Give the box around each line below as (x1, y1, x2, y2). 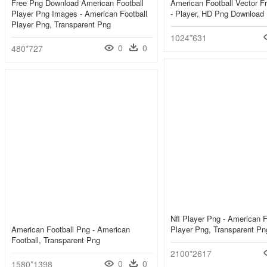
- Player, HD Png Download (170, 8, 264, 20)
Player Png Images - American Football (11, 8, 147, 20)
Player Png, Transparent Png (11, 18, 111, 30)
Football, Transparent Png (11, 234, 100, 246)
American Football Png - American (11, 223, 130, 235)
